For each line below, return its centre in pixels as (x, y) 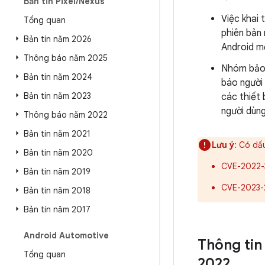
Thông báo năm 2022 (66, 115)
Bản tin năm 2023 (57, 96)
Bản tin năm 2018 (57, 190)
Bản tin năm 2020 (58, 153)
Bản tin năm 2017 (57, 209)
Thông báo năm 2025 (66, 58)
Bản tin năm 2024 (58, 77)
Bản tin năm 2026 (58, 39)
